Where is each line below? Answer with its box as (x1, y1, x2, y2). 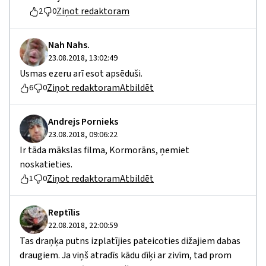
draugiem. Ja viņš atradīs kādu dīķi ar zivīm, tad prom (20, 249, 232, 262)
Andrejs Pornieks (48, 115, 118, 129)
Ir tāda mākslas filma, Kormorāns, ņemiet (20, 144, 189, 157)
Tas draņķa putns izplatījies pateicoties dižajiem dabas (20, 235, 240, 248)
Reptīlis (48, 206, 80, 220)
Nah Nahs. (48, 39, 90, 52)
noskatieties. (20, 158, 72, 172)
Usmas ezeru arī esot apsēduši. (20, 67, 142, 81)
